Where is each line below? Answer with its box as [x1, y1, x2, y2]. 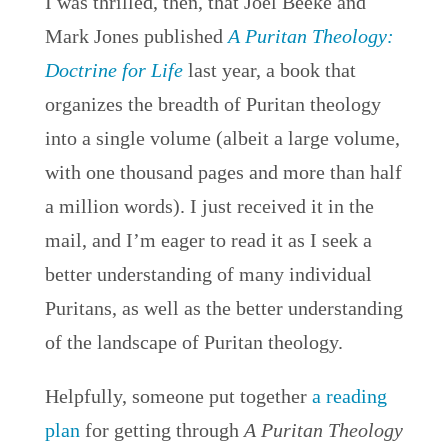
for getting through [79, 419, 244, 441]
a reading [311, 385, 387, 407]
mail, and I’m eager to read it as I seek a [44, 229, 372, 251]
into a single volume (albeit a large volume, [44, 127, 400, 149]
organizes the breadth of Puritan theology [44, 93, 381, 115]
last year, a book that [182, 59, 356, 81]
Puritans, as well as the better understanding [44, 297, 403, 319]
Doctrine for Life [44, 59, 183, 81]
